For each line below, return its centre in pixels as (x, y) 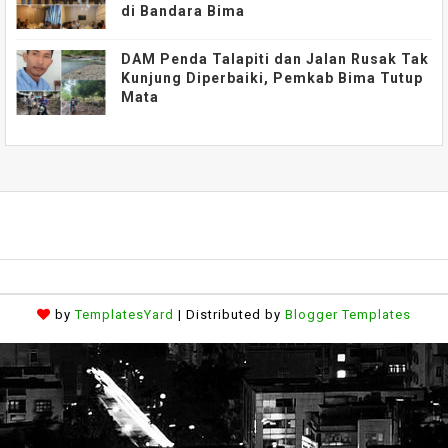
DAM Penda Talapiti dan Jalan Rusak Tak (275, 59)
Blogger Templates (348, 315)
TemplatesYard (124, 315)
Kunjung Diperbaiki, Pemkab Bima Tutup (272, 78)
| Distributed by (229, 315)
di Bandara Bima (183, 11)
